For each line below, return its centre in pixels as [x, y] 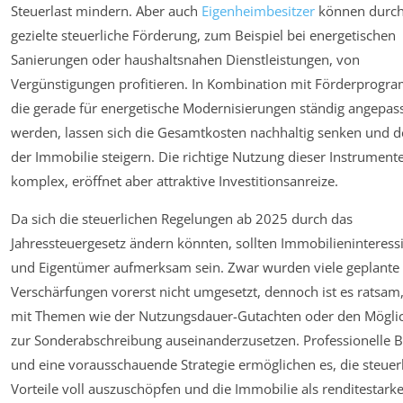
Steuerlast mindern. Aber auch [106, 11]
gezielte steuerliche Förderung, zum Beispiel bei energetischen [203, 36]
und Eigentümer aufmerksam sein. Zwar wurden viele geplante [205, 268]
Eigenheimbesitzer [258, 11]
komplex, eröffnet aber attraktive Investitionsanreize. [175, 181]
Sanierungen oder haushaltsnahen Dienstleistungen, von [185, 60]
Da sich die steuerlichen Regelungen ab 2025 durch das [182, 219]
